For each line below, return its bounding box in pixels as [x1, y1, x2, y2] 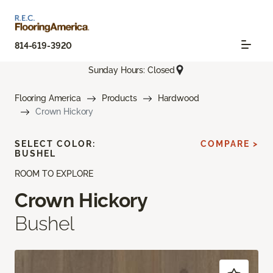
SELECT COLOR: [15, 139, 96, 149]
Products [101, 93, 137, 104]
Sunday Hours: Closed [88, 65, 175, 75]
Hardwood [157, 93, 199, 104]
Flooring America [15, 93, 81, 104]
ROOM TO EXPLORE [15, 169, 93, 179]
